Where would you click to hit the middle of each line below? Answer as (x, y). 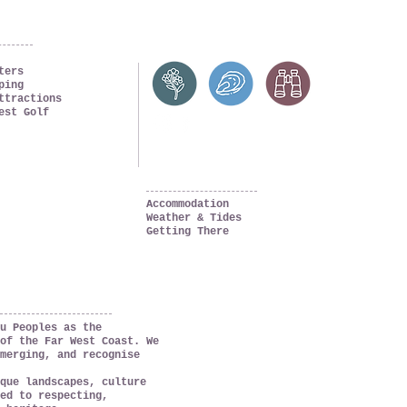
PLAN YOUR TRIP (184, 177)
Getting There (187, 231)
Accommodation (187, 204)
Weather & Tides (194, 218)
